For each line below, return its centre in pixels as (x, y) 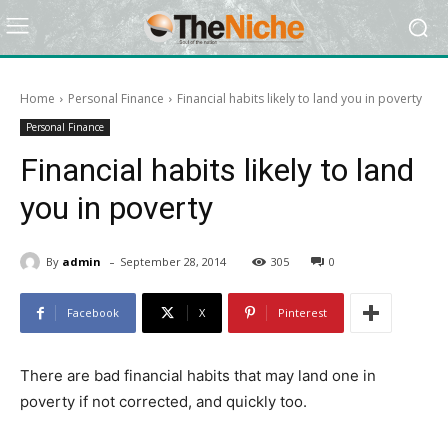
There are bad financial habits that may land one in (198, 376)
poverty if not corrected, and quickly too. (163, 402)
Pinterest (302, 313)
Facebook (93, 313)
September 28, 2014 (173, 262)
